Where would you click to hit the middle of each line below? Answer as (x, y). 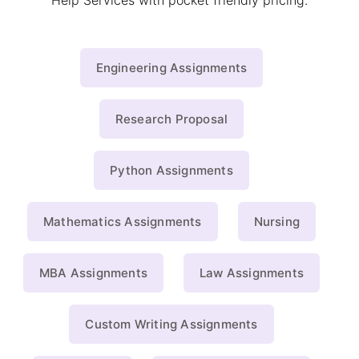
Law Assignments (252, 273)
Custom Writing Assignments (171, 325)
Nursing (276, 222)
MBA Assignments (93, 273)
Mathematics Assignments (122, 222)
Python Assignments (171, 171)
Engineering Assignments (171, 68)
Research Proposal (171, 119)
